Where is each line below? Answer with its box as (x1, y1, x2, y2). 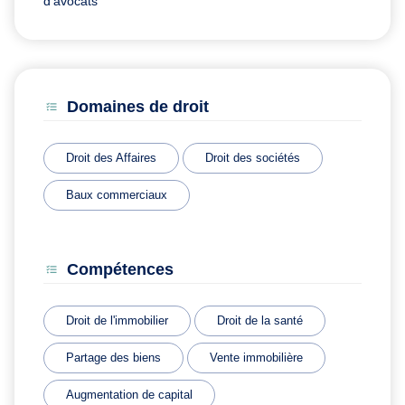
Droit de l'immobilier (66, 313, 168, 327)
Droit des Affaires (66, 150, 156, 165)
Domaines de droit (67, 97, 209, 116)
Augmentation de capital (66, 387, 193, 401)
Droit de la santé (217, 313, 303, 327)
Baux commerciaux (66, 187, 167, 202)
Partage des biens (66, 350, 161, 364)
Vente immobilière (210, 350, 303, 364)
